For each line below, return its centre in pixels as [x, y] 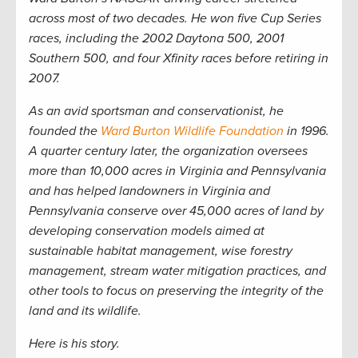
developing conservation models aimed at [147, 231]
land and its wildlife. [85, 310]
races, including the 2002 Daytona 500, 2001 [156, 38]
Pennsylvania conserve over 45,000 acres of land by [176, 211]
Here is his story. [74, 343]
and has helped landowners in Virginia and [149, 191]
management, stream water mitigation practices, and [177, 270]
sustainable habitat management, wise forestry [161, 251]
